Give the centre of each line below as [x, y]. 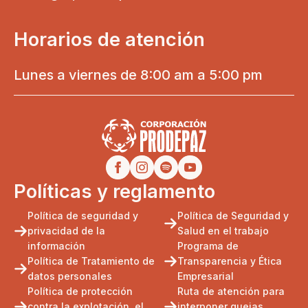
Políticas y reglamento [114, 191]
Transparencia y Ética [230, 261]
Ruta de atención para [231, 291]
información [56, 245]
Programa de [208, 245]
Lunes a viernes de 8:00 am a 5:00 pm [138, 75]
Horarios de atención [109, 39]
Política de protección [80, 291]
